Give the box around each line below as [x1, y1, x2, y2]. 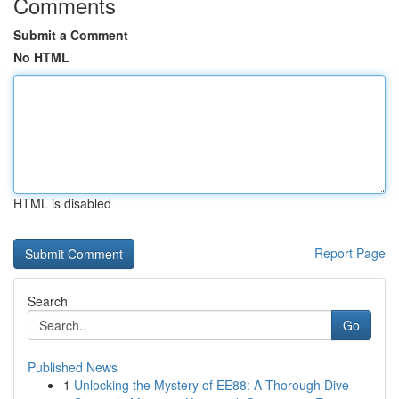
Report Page [314, 244, 386, 262]
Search [28, 292, 68, 310]
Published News [28, 358, 118, 376]
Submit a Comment [13, 26, 128, 44]
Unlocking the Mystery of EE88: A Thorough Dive [74, 376, 349, 394]
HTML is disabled [13, 194, 111, 212]
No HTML [13, 48, 69, 66]
